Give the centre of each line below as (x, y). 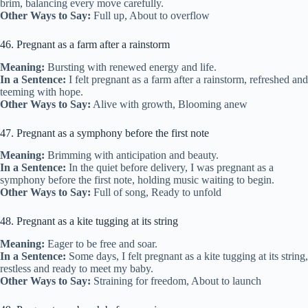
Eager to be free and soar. (101, 244)
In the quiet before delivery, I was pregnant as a (170, 168)
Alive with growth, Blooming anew (169, 104)
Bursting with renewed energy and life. (131, 67)
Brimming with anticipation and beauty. (132, 155)
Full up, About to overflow (150, 15)
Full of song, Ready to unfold (156, 192)
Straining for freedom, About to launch (176, 281)
